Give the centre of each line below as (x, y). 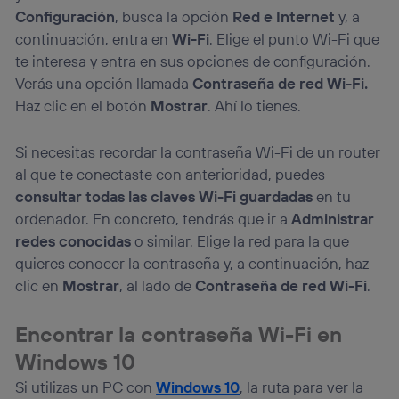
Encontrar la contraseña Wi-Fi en (179, 334)
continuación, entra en (94, 39)
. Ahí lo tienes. (255, 106)
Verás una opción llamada (104, 84)
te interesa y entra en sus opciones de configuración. (193, 61)
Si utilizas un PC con (86, 387)
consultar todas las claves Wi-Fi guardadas (164, 197)
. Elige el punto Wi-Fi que (295, 39)
